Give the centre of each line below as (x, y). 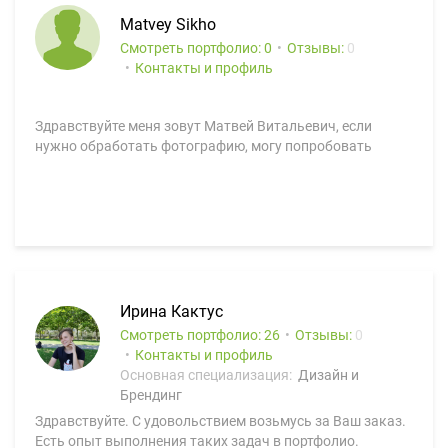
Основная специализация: (207, 375)
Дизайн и (328, 375)
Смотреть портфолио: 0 (196, 48)
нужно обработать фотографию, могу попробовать (203, 146)
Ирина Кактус (171, 311)
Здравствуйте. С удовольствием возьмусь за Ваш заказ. (220, 421)
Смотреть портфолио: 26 (200, 335)
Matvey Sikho (168, 24)
